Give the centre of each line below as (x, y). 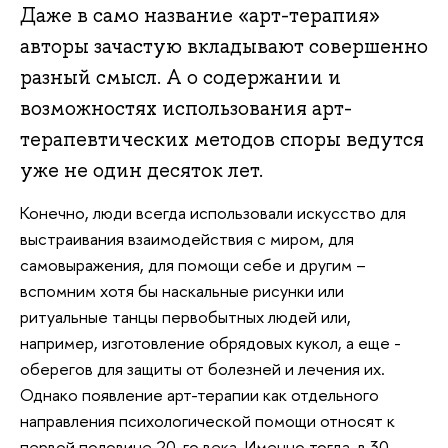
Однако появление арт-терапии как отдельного (199, 394)
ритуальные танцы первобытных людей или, (185, 316)
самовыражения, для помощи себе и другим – (193, 264)
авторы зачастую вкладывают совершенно (224, 46)
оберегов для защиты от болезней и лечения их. (202, 368)
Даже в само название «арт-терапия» (200, 15)
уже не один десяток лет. (141, 170)
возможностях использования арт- (186, 108)
